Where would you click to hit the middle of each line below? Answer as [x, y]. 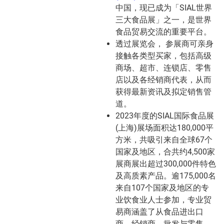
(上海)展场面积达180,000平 [164, 128]
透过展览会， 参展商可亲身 [164, 44]
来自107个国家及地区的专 [162, 188]
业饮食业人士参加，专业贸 [163, 200]
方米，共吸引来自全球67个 [164, 140]
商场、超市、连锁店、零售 [163, 68]
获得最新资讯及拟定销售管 [163, 92]
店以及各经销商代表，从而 [163, 80]
